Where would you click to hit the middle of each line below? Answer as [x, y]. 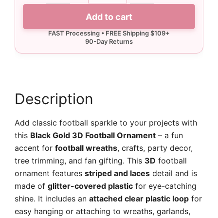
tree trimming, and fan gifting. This [80, 161]
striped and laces [117, 173]
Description [54, 99]
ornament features [50, 173]
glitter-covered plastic [90, 186]
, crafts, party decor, [155, 148]
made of [31, 186]
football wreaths [86, 148]
